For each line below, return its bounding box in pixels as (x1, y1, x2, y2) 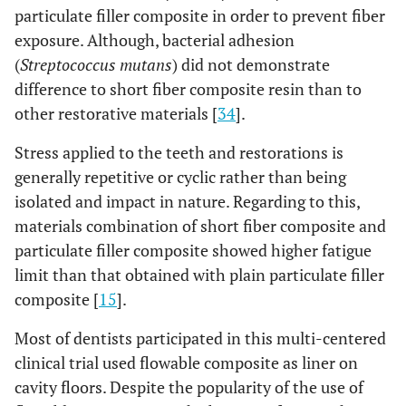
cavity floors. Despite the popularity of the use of (14, 376, 363, 399)
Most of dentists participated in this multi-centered (14, 327, 386, 350)
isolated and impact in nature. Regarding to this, (14, 190, 360, 213)
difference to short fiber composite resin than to (14, 78, 362, 101)
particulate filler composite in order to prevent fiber (14, 5, 385, 27)
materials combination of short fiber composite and (14, 215, 386, 237)
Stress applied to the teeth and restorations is (14, 141, 343, 164)
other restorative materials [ (14, 102, 217, 125)
